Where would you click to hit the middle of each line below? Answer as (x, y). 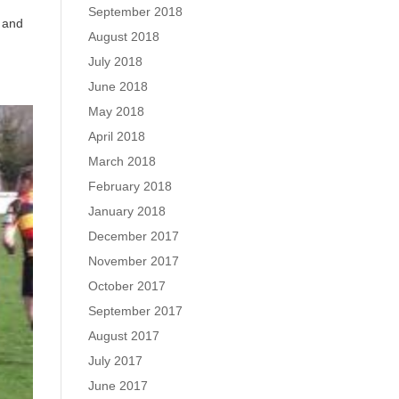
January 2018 (126, 211)
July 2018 (115, 61)
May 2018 (116, 111)
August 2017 (123, 336)
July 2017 (115, 361)
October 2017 (126, 286)
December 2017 (133, 236)
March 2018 (122, 161)
